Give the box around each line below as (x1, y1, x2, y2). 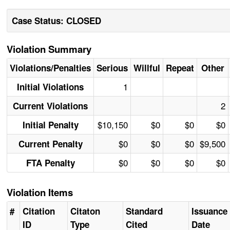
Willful (133, 62, 161, 74)
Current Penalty (18, 138, 83, 150)
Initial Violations (17, 81, 84, 93)
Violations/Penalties (10, 62, 91, 74)
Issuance (191, 205, 228, 218)
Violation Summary (7, 42, 92, 56)
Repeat (166, 62, 195, 74)
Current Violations (13, 100, 88, 112)
